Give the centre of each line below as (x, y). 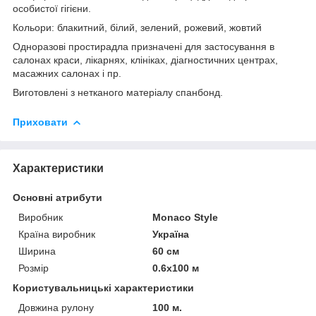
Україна (171, 234)
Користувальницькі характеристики (103, 287)
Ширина (37, 251)
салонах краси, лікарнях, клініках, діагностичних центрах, (145, 60)
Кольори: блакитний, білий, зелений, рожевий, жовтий (137, 27)
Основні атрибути (57, 197)
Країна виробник (57, 234)
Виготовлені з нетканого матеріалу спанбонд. (118, 92)
